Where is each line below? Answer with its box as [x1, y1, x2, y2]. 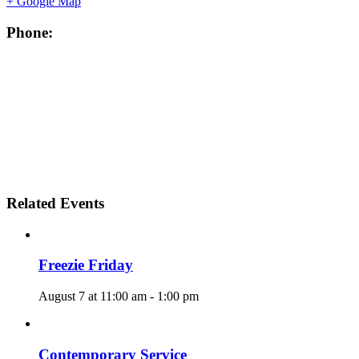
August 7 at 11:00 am [38, 289, 147, 304]
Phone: [6, 23, 53, 41]
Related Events [6, 195, 104, 212]
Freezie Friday [38, 256, 133, 274]
